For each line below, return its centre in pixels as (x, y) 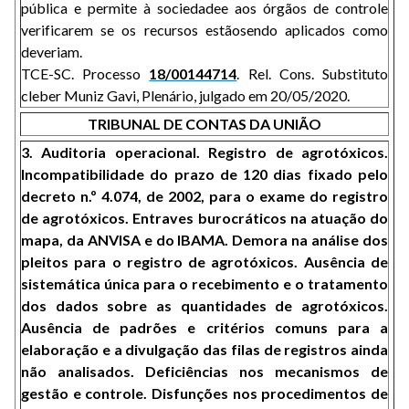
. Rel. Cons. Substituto (313, 73)
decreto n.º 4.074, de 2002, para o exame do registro (204, 196)
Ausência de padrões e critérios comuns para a (204, 327)
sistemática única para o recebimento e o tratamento (204, 283)
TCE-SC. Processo (85, 73)
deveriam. (53, 52)
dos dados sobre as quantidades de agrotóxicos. (204, 305)
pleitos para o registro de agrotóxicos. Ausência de (204, 262)
